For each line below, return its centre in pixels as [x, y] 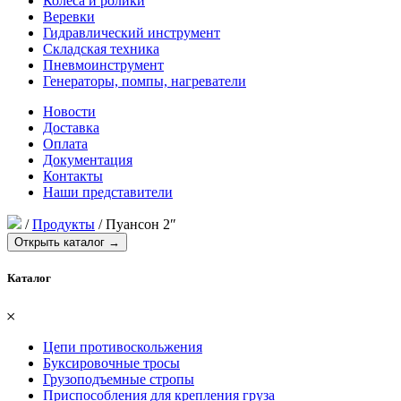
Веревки [69, 17]
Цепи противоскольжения [123, 347]
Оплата [65, 144]
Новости [69, 111]
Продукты [64, 224]
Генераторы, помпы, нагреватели [145, 81]
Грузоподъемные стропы [119, 380]
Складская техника [101, 49]
